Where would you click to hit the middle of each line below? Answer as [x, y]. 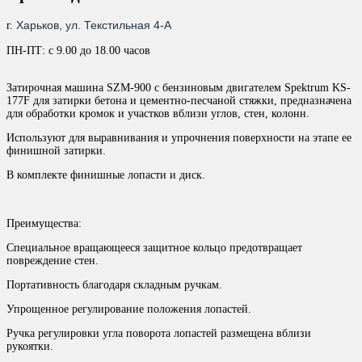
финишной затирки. [56, 151]
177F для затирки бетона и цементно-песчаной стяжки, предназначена [179, 101]
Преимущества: [44, 224]
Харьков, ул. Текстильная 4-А [94, 25]
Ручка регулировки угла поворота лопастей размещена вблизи [159, 334]
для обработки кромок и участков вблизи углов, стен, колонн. [158, 114]
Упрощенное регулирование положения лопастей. [129, 309]
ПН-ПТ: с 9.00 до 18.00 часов [78, 51]
